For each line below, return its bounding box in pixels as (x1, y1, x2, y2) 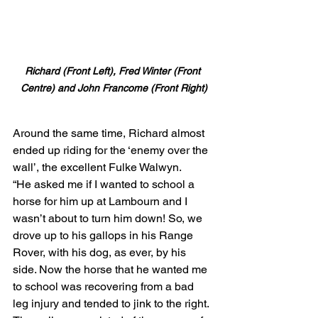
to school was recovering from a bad (13, 279, 197, 293)
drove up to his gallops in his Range (13, 228, 196, 242)
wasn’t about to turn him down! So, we (13, 211, 205, 225)
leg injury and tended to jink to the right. (13, 296, 212, 310)
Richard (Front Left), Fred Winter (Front (24, 65, 203, 77)
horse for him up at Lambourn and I (13, 194, 190, 208)
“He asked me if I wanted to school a (13, 177, 197, 191)
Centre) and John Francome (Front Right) (20, 82, 207, 94)
